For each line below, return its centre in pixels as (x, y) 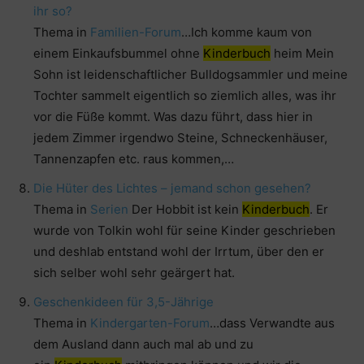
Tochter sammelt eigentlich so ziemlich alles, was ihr (185, 96)
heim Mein (302, 54)
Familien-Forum (136, 32)
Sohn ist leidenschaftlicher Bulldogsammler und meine (191, 75)
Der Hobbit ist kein (185, 210)
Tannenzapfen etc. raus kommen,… (134, 159)
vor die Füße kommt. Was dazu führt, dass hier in (173, 117)
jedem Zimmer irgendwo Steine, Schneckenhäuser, (180, 138)
